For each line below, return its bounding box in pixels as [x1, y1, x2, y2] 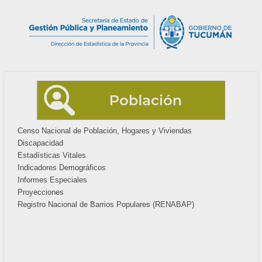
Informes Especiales [18, 175, 88, 185]
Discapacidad [18, 139, 64, 148]
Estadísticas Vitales [18, 151, 87, 160]
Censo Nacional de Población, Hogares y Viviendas [18, 126, 192, 136]
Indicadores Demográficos [18, 163, 106, 173]
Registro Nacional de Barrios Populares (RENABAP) [18, 200, 195, 209]
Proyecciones [18, 188, 64, 197]
